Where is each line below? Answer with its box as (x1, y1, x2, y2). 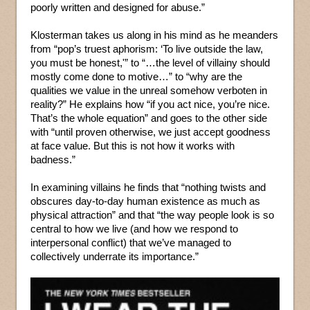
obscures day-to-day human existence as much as (30, 194, 260, 207)
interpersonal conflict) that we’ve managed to (30, 236, 231, 248)
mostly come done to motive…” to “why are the (30, 70, 242, 82)
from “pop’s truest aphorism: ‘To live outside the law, (30, 42, 263, 55)
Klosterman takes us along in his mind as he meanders (30, 28, 278, 41)
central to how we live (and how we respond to (30, 222, 238, 235)
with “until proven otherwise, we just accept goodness (30, 125, 271, 138)
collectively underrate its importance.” (30, 250, 199, 262)
